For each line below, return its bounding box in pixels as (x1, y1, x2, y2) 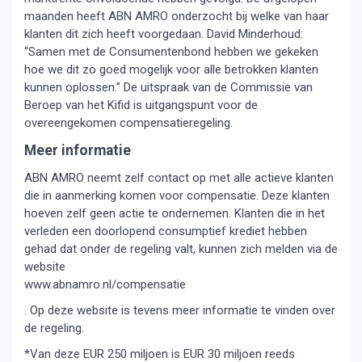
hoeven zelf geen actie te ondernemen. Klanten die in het (24, 206, 325, 221)
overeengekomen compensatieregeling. (24, 116, 233, 130)
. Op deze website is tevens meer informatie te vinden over (24, 303, 335, 318)
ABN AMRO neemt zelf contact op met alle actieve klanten (24, 170, 334, 185)
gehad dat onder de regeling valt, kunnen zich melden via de (24, 242, 338, 256)
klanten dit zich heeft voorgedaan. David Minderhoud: (24, 27, 303, 41)
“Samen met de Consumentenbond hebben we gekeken (24, 44, 318, 59)
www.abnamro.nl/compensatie (24, 277, 186, 292)
